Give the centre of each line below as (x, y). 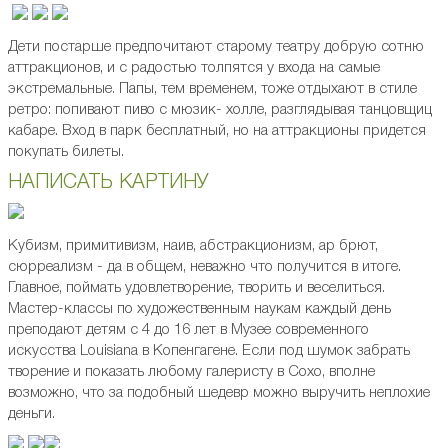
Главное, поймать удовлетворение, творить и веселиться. (196, 288)
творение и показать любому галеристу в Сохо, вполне (191, 372)
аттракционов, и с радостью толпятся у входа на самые (194, 68)
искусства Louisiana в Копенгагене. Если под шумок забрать (209, 351)
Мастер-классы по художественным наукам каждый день (199, 309)
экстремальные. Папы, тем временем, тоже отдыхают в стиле (212, 89)
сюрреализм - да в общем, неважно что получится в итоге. (204, 267)
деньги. (31, 414)
